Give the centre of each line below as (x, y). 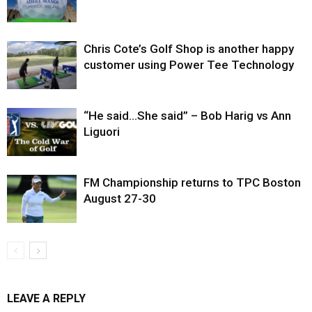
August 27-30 (120, 198)
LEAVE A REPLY (46, 298)
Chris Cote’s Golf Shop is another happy (189, 48)
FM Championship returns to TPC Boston (192, 182)
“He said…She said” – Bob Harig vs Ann (187, 115)
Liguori (102, 131)
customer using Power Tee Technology (189, 64)
